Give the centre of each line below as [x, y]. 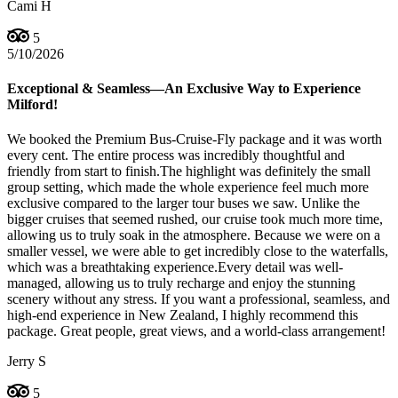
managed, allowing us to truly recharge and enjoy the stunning [181, 283]
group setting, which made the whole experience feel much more [188, 187]
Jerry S [27, 362]
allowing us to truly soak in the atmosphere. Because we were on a [194, 235]
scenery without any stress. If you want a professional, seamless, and [199, 299]
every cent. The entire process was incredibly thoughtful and [176, 155]
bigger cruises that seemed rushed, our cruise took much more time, [195, 219]
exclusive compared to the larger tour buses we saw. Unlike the [183, 203]
